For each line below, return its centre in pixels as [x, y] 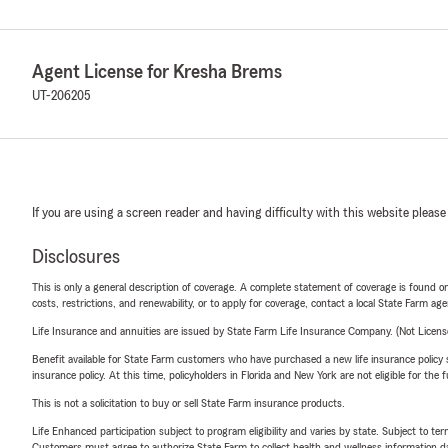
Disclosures [76, 256]
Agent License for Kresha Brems [157, 71]
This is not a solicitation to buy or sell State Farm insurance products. [188, 402]
